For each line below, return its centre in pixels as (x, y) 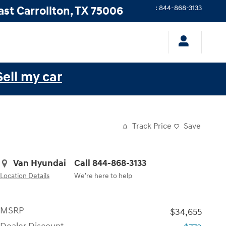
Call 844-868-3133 (110, 163)
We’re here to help (103, 176)
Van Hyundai (40, 163)
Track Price (152, 127)
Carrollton (43, 11)
